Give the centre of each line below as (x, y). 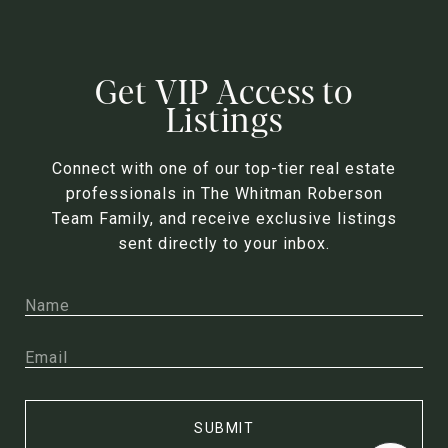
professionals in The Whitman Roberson (224, 194)
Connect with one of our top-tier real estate (224, 169)
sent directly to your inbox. (224, 244)
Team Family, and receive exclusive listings (224, 219)
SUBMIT (224, 428)
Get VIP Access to (224, 89)
